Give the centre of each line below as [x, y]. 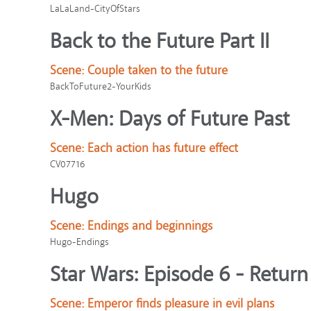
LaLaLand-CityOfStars [95, 9]
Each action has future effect [163, 148]
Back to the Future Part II [160, 41]
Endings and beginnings [150, 226]
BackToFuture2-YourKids [101, 86]
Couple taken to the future [158, 70]
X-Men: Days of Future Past [170, 119]
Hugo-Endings [79, 242]
